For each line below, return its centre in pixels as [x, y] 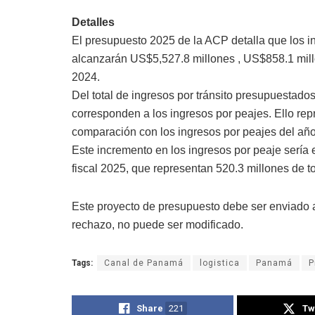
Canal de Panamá [144, 263]
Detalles [93, 22]
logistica [220, 263]
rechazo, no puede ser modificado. [157, 225]
